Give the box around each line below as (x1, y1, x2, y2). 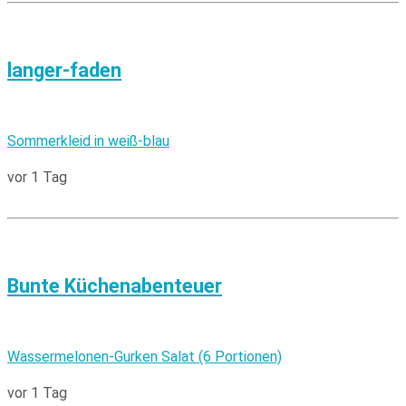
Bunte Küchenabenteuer (7, 274, 222, 297)
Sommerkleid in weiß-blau (7, 131, 169, 150)
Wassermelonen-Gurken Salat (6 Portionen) (7, 347, 282, 365)
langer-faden (7, 58, 121, 82)
